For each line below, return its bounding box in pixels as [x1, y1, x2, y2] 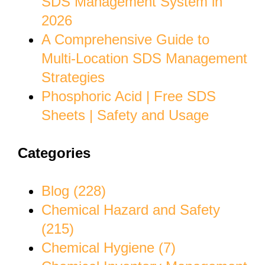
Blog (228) [41, 182, 106, 199]
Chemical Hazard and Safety [41, 201, 220, 218]
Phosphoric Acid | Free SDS [41, 88, 216, 104]
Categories [18, 144, 91, 161]
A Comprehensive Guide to [41, 31, 209, 47]
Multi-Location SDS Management [41, 50, 247, 66]
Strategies [41, 69, 105, 85]
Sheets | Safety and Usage [41, 106, 209, 123]
